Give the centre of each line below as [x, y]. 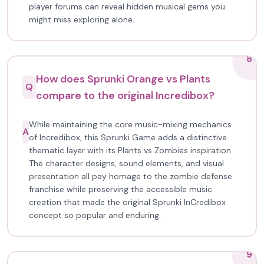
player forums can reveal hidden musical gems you [127, 6]
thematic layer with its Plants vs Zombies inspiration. [131, 150]
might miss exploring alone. [82, 19]
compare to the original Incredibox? [126, 95]
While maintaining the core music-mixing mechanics [130, 124]
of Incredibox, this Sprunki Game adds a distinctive [128, 137]
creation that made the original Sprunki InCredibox [127, 202]
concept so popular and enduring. [95, 215]
